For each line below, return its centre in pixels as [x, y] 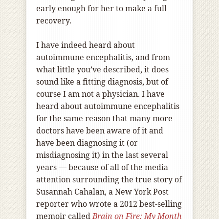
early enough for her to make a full [101, 9]
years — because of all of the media [102, 167]
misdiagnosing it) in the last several [102, 155]
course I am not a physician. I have [100, 94]
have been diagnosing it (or [87, 143]
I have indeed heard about [86, 45]
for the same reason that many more [104, 119]
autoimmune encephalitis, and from [103, 57]
